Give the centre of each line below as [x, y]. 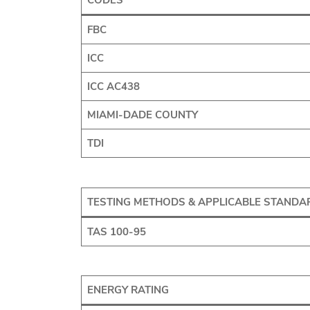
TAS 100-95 [116, 231]
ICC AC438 [113, 87]
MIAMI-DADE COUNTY [142, 115]
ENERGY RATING [128, 290]
